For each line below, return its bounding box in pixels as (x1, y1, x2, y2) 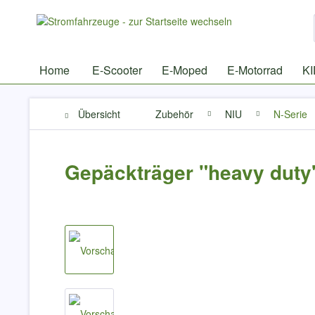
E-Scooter (92, 62, 142, 78)
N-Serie (274, 107, 307, 121)
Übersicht (78, 107, 120, 121)
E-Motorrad (227, 62, 283, 78)
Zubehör (155, 107, 193, 121)
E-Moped (162, 62, 207, 78)
